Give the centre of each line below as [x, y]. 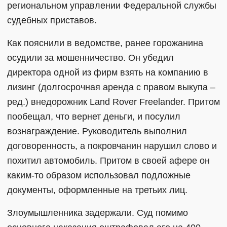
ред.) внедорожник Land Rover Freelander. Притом [113, 102]
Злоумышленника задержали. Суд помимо [98, 213]
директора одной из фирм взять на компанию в [108, 72]
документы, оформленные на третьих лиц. [100, 190]
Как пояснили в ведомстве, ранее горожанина [105, 43]
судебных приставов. [52, 20]
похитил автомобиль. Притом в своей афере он [108, 161]
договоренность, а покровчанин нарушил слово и [112, 146]
